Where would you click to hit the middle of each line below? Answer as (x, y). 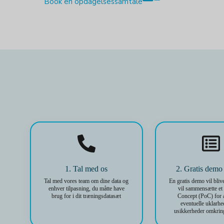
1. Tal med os (86, 169)
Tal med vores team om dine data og (86, 181)
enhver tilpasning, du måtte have (86, 188)
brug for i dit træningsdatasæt (86, 196)
